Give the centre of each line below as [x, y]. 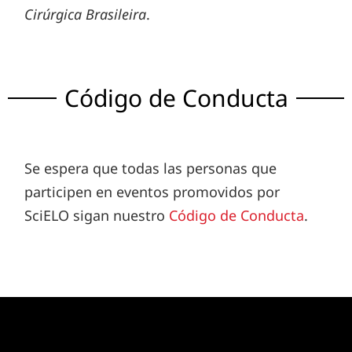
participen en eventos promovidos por [152, 192]
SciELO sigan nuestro [97, 216]
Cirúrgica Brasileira [86, 15]
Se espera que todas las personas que [151, 169]
